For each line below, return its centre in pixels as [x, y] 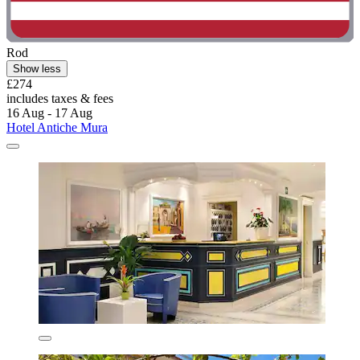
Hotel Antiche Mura [57, 128]
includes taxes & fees [60, 99]
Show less [37, 69]
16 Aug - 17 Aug [49, 113]
